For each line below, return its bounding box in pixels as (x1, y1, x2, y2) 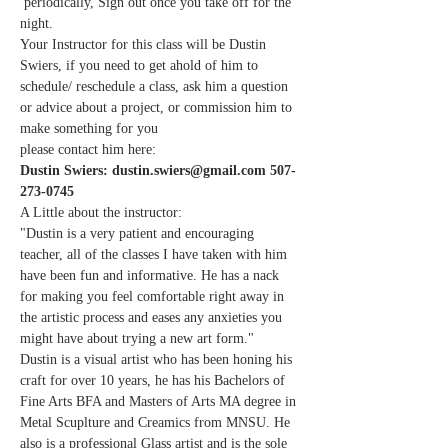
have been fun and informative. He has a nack (20, 267, 283, 283)
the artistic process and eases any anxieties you (20, 309, 286, 325)
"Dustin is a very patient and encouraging (20, 225, 258, 241)
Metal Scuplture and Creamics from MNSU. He (20, 414, 294, 430)
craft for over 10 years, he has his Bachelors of (20, 372, 289, 388)
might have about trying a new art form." (20, 330, 254, 346)
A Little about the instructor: (20, 204, 182, 220)
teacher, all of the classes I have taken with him (20, 246, 291, 262)
